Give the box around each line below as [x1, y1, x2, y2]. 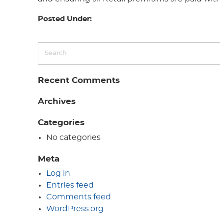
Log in [46, 169, 70, 178]
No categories [46, 133, 101, 141]
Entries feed [46, 181, 94, 190]
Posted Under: [38, 15, 92, 23]
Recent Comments [38, 76, 120, 84]
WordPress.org [46, 205, 104, 213]
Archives [38, 97, 76, 106]
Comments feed [46, 193, 111, 201]
